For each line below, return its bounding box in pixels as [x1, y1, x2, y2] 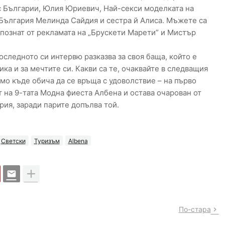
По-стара [178, 205, 211, 214]
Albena [68, 137, 88, 145]
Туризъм [34, 137, 60, 145]
